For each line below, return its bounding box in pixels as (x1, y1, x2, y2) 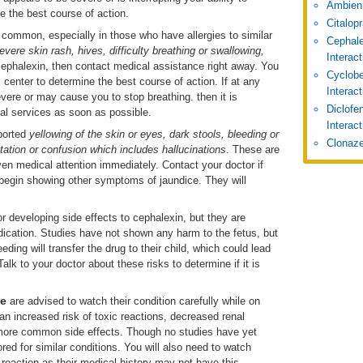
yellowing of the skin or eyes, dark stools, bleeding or (29, 128, 279, 140)
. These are (226, 143, 280, 156)
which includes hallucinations (90, 143, 226, 156)
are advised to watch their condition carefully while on (6, 295, 260, 307)
